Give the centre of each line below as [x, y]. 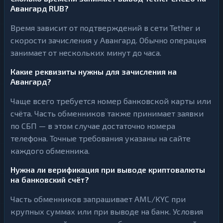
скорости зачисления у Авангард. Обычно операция [108, 40]
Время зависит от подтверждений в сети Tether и [105, 28]
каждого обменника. [50, 151]
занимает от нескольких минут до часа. [86, 53]
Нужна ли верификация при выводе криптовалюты [108, 169]
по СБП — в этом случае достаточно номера [93, 126]
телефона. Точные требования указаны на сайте [101, 138]
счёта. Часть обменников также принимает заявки [107, 113]
